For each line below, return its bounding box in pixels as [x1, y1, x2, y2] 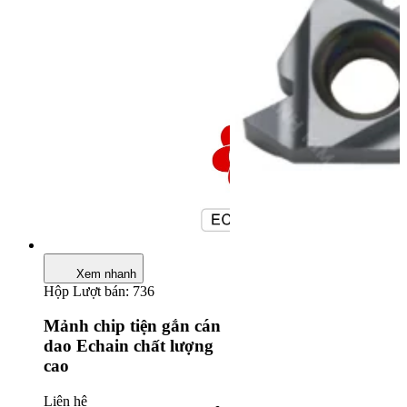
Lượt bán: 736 [73, 283, 154, 299]
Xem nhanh [76, 266, 136, 281]
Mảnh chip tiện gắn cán [44, 316, 221, 336]
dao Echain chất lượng [44, 336, 213, 356]
